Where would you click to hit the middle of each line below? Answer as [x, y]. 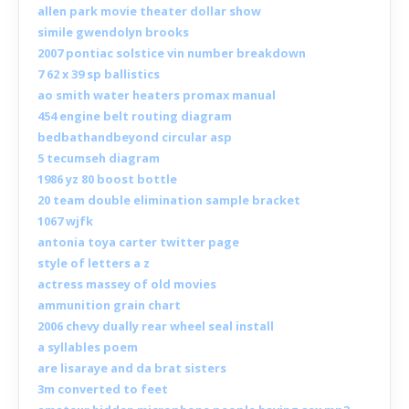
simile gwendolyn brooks [113, 32]
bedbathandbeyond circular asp [135, 137]
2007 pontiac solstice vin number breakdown [172, 53]
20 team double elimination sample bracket [169, 200]
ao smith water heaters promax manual [157, 95]
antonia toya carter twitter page [138, 242]
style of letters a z [94, 263]
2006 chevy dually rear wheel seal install [156, 326]
